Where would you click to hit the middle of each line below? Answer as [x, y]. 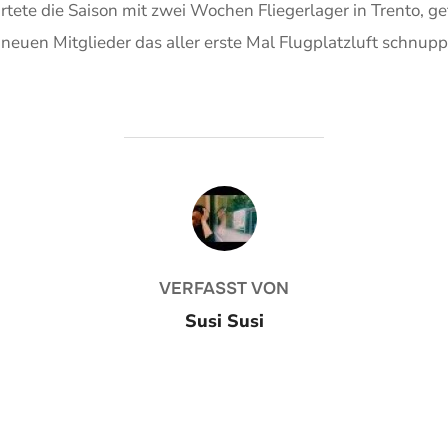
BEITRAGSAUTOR [224, 196]
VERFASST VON [224, 288]
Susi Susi [224, 320]
